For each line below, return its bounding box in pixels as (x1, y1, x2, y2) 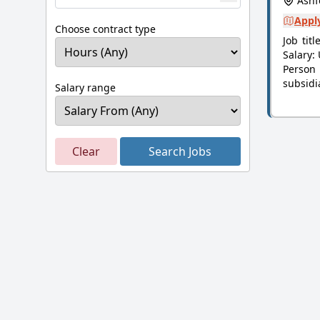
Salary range (55, 81, 116, 94)
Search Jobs (149, 144, 212, 159)
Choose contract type (55, 22, 156, 36)
